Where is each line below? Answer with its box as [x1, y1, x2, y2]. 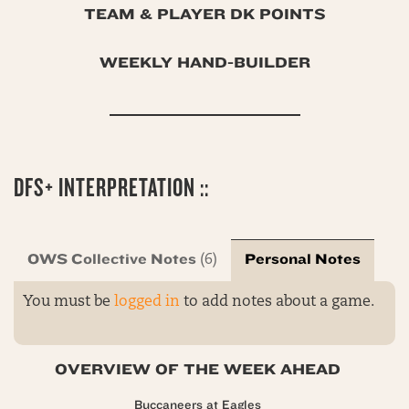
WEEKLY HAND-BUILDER [99, 54, 310, 72]
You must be [23, 295, 114, 310]
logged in [114, 295, 180, 310]
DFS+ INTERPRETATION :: [14, 173, 209, 203]
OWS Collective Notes [27, 251, 196, 268]
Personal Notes [245, 251, 361, 268]
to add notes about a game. [180, 295, 374, 310]
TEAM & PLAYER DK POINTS [83, 5, 326, 24]
